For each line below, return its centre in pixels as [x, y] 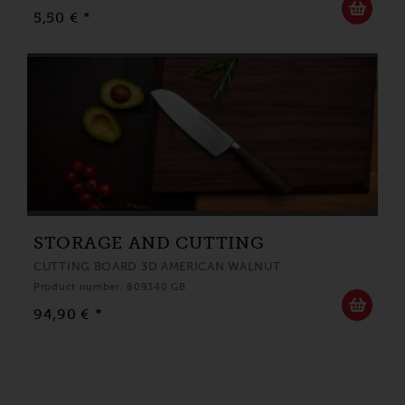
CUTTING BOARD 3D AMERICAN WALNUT [157, 267]
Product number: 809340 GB [110, 287]
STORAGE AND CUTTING [149, 243]
